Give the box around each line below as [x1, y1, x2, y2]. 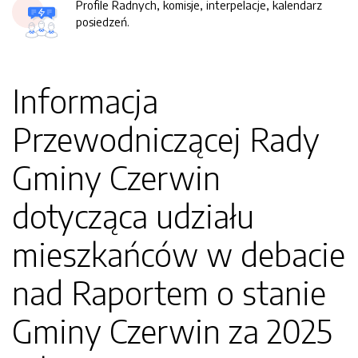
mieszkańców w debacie [12, 234, 345, 274]
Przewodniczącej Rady [12, 119, 320, 159]
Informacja [12, 81, 158, 121]
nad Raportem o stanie [12, 272, 326, 312]
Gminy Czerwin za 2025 [12, 311, 332, 351]
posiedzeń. [76, 14, 129, 29]
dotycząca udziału [12, 196, 254, 236]
